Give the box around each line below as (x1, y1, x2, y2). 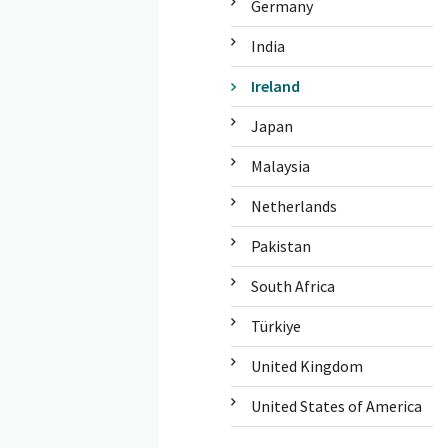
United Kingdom (250, 355, 363, 376)
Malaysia (250, 155, 310, 176)
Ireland (250, 75, 300, 96)
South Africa (250, 275, 335, 296)
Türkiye (250, 315, 301, 336)
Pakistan (250, 235, 311, 256)
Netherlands (250, 195, 337, 216)
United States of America (250, 395, 422, 416)
